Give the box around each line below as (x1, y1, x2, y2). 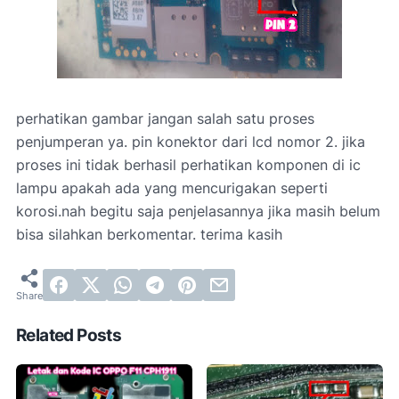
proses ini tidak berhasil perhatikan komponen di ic (16, 156, 361, 174)
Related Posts (16, 325, 122, 346)
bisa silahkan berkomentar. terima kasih (16, 225, 282, 243)
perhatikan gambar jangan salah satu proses (16, 110, 314, 127)
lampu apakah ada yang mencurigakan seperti (16, 179, 328, 197)
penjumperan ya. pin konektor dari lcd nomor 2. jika (16, 133, 365, 151)
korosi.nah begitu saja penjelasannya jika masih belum (16, 202, 380, 220)
